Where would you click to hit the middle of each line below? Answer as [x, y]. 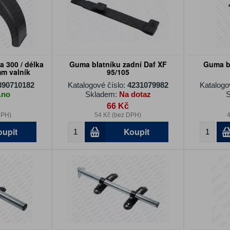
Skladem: [102, 94]
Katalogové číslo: [97, 85]
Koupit [137, 131]
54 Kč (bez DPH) [118, 115]
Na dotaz [135, 94]
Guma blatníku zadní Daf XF [118, 64]
